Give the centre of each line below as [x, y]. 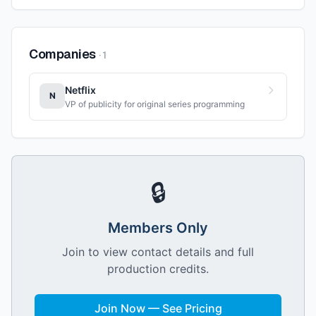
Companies [62, 54]
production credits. [158, 269]
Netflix [80, 90]
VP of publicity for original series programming [155, 104]
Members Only [158, 228]
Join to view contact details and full [158, 252]
